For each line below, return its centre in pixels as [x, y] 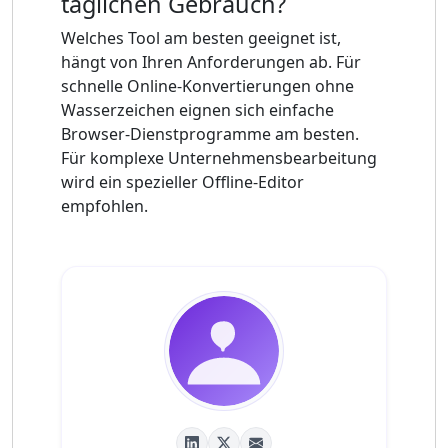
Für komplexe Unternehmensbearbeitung [219, 158]
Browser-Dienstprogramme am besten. [210, 134]
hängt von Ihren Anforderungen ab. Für [211, 62]
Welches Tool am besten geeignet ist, [201, 38]
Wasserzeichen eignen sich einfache [197, 110]
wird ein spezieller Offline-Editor [182, 182]
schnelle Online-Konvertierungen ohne [207, 86]
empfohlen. [104, 206]
